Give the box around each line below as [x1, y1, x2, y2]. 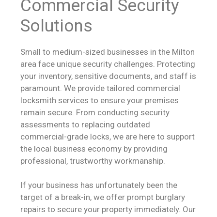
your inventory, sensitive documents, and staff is [20, 71, 196, 81]
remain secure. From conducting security [20, 107, 170, 117]
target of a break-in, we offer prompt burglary [20, 192, 185, 202]
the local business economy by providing [20, 143, 168, 154]
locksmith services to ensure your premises [20, 95, 179, 105]
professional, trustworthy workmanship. [20, 155, 165, 166]
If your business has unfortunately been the [20, 180, 177, 190]
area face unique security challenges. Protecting [20, 59, 195, 69]
